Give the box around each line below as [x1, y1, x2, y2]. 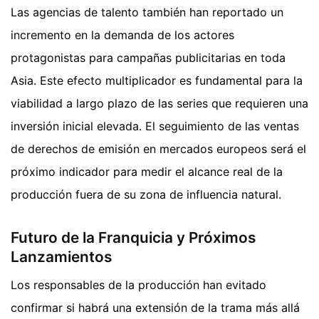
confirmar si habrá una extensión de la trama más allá [11, 300, 300, 315]
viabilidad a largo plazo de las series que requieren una [11, 95, 308, 110]
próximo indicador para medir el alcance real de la [11, 164, 283, 179]
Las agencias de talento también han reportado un [11, 4, 283, 19]
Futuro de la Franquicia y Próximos [11, 228, 256, 246]
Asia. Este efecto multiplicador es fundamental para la [11, 73, 303, 88]
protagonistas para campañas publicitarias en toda [11, 50, 286, 65]
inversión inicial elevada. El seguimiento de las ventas [11, 118, 299, 133]
